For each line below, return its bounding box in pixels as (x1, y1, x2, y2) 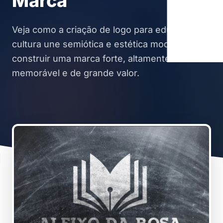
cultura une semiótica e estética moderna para (12, 39, 210, 49)
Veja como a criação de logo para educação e (12, 24, 205, 35)
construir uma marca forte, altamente (12, 53, 170, 64)
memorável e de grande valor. (12, 68, 139, 78)
